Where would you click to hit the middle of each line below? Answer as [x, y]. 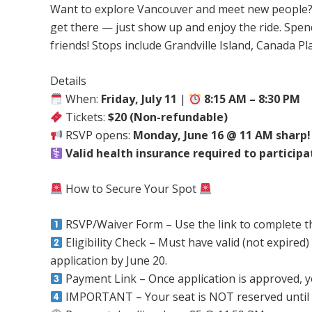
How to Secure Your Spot [131, 189]
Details [68, 81]
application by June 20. [109, 260]
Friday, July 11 [139, 99]
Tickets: [86, 117]
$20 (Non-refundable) [168, 117]
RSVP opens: [98, 135]
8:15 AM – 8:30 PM [252, 99]
